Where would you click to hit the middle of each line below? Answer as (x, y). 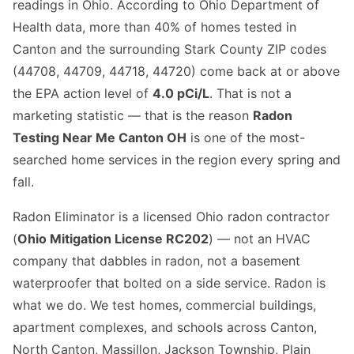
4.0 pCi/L (181, 93)
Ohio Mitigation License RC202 (113, 238)
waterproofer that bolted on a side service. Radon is (169, 282)
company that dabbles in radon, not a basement (156, 260)
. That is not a (250, 93)
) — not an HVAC (260, 238)
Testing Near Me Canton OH (100, 137)
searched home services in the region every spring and (177, 159)
